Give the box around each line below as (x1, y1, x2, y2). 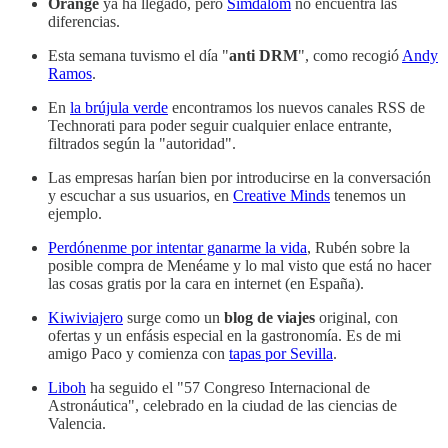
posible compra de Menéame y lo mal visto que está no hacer (48, 256, 431, 274)
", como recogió (298, 46, 402, 64)
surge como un (123, 308, 224, 326)
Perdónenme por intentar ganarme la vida (48, 238, 307, 256)
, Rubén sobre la (307, 238, 410, 256)
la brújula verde (70, 98, 168, 116)
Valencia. (48, 414, 106, 432)
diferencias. (48, 12, 120, 30)
